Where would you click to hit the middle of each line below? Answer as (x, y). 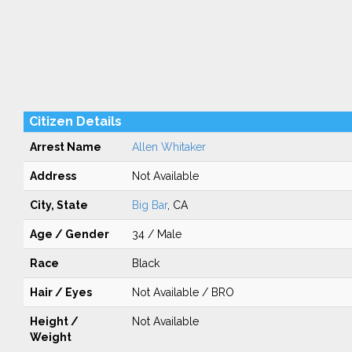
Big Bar (149, 205)
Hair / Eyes (60, 292)
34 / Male (156, 234)
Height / (54, 321)
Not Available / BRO (183, 292)
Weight (50, 337)
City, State (59, 205)
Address (53, 176)
